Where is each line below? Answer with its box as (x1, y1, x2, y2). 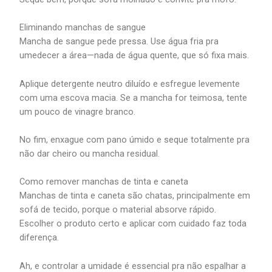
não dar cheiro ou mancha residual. (19, 148, 160, 160)
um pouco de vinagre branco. (19, 106, 136, 117)
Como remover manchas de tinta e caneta (19, 176, 189, 188)
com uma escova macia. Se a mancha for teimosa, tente (19, 92, 248, 103)
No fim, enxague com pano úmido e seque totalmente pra (19, 134, 250, 146)
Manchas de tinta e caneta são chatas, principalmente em (19, 190, 251, 202)
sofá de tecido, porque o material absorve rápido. (19, 204, 217, 216)
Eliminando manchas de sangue (19, 22, 146, 33)
